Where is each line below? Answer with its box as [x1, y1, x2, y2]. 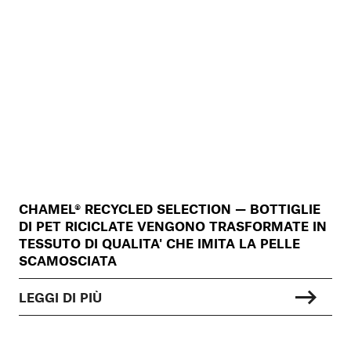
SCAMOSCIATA [19, 252, 117, 269]
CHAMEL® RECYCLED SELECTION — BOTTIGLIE [19, 201, 320, 217]
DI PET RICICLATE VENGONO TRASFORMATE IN [19, 218, 327, 234]
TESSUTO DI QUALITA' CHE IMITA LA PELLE [19, 235, 300, 251]
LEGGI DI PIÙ [19, 289, 102, 306]
